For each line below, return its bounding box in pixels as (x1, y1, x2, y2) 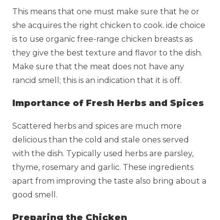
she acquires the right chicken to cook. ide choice (12, 20, 205, 30)
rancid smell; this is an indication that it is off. (12, 75, 184, 85)
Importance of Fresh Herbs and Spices (12, 97, 204, 109)
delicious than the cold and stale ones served (12, 135, 189, 144)
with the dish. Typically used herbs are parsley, (12, 148, 193, 158)
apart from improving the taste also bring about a (12, 176, 206, 186)
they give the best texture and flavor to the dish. (12, 48, 202, 57)
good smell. (12, 190, 59, 199)
